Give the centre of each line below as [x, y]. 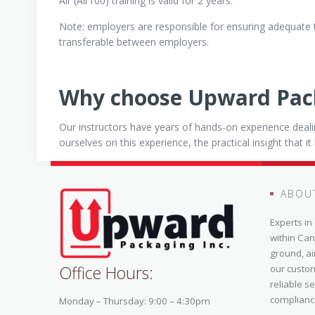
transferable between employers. [134, 42]
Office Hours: [106, 273]
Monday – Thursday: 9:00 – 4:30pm [135, 301]
